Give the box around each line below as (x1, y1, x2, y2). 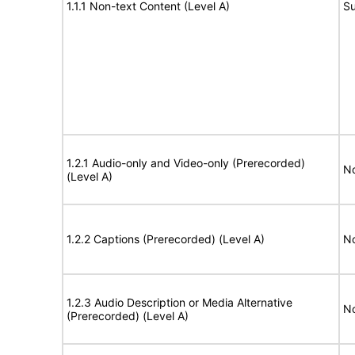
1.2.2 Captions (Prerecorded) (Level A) (67, 232, 265, 246)
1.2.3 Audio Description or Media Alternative (67, 296, 292, 309)
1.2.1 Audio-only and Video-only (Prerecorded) (67, 156, 305, 170)
